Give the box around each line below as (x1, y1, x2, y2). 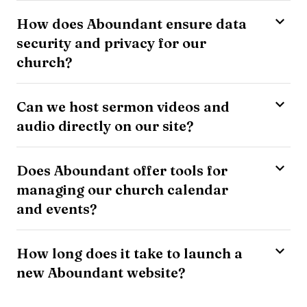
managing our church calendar (16, 179, 228, 199)
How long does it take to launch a (16, 243, 243, 263)
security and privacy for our (16, 32, 206, 53)
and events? (16, 198, 97, 219)
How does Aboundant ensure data (16, 13, 247, 34)
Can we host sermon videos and (16, 96, 230, 116)
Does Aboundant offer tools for (16, 160, 228, 180)
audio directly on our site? (16, 115, 193, 136)
